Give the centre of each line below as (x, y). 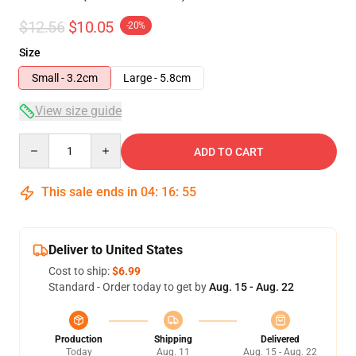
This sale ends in (89, 192)
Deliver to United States (116, 250)
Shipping (173, 339)
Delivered (280, 339)
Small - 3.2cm (65, 78)
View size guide (78, 111)
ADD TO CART (229, 152)
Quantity (40, 141)
